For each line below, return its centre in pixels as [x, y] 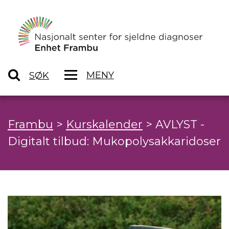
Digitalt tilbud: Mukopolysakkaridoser [114, 142]
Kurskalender [104, 125]
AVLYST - [180, 125]
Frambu [30, 125]
